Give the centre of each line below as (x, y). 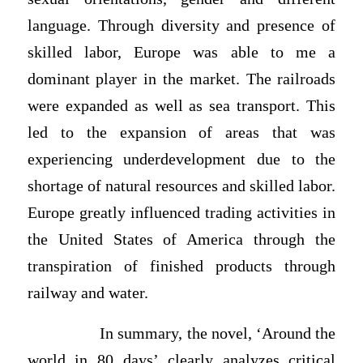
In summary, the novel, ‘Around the (181, 333)
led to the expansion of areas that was (181, 132)
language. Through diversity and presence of (181, 25)
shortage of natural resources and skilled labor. (181, 186)
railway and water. (88, 293)
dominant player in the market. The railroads (181, 79)
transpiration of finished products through (181, 266)
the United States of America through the (181, 239)
